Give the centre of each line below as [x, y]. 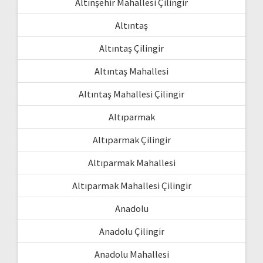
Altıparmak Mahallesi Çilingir [131, 185]
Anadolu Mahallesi [131, 254]
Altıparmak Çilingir [131, 139]
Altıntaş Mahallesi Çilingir [131, 94]
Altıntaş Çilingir [131, 48]
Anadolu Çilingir [131, 231]
